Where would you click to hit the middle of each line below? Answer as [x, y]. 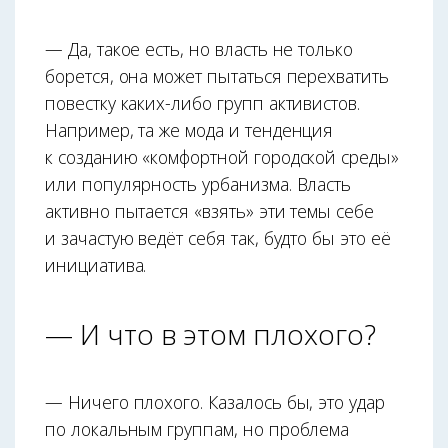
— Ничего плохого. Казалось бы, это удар [215, 401]
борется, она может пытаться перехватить [217, 75]
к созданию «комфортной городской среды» [222, 156]
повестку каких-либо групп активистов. [203, 102]
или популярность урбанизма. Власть [198, 183]
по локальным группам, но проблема [197, 428]
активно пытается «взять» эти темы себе [209, 210]
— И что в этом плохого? [210, 333]
